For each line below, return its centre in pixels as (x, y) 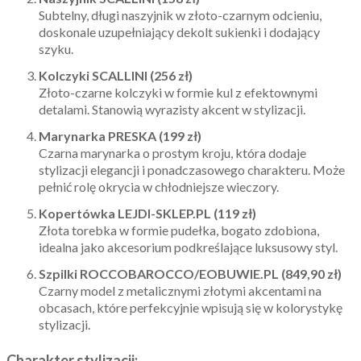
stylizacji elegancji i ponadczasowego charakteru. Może (192, 170)
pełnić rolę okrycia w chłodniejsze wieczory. (159, 187)
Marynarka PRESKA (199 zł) (120, 136)
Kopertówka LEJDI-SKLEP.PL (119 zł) (147, 213)
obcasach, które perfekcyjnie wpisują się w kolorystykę (191, 307)
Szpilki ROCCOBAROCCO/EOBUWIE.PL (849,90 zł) (190, 274)
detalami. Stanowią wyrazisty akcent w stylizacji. (172, 109)
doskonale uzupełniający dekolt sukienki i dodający (179, 32)
